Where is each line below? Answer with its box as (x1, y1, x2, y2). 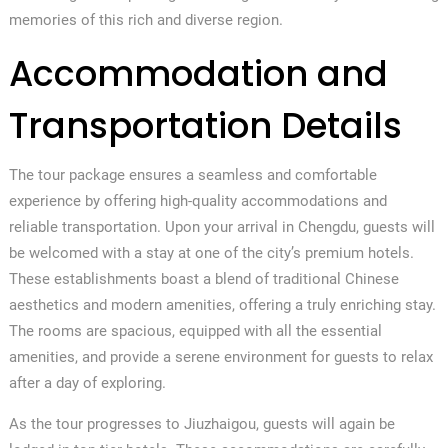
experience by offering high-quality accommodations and (8, 191, 387, 210)
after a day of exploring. (8, 373, 166, 392)
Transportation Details (8, 100, 402, 150)
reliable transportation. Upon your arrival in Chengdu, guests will (8, 217, 435, 236)
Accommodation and (8, 48, 388, 98)
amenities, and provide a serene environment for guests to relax (8, 347, 433, 366)
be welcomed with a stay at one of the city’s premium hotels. (8, 243, 414, 262)
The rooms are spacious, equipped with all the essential (8, 321, 382, 340)
